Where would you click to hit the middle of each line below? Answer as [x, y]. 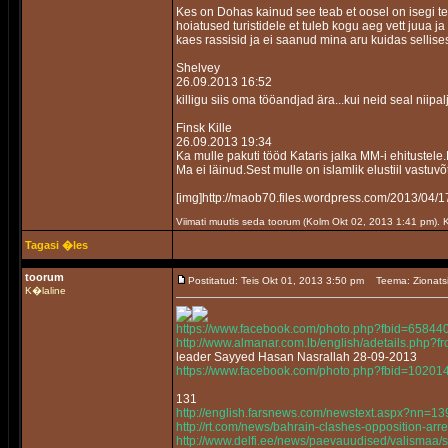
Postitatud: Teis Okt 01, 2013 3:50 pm [276, 280]
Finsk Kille [204, 128]
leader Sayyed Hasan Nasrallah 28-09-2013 [296, 357]
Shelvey [198, 68]
